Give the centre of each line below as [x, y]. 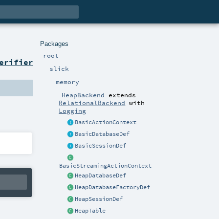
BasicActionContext [106, 122]
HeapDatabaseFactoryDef [113, 187]
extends [120, 95]
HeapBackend [83, 95]
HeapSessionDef [99, 199]
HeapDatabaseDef [101, 175]
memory [67, 81]
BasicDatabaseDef [102, 134]
